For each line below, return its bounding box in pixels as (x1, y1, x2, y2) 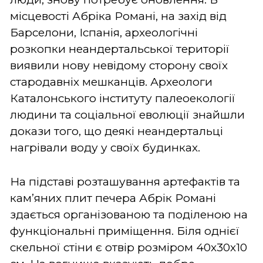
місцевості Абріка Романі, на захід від (10, 9, 227, 23)
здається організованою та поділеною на (10, 207, 248, 221)
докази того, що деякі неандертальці (10, 124, 223, 138)
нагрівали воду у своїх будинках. (10, 140, 200, 154)
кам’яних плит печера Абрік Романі (10, 191, 216, 205)
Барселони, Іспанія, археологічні (10, 25, 198, 39)
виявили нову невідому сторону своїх (10, 58, 228, 72)
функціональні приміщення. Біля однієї (10, 224, 240, 238)
